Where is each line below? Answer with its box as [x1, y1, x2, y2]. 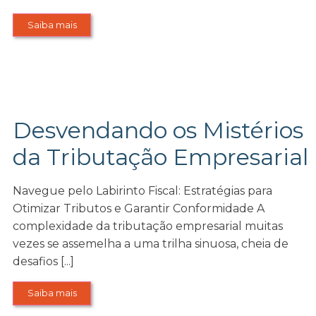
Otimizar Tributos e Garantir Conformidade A [13, 202, 265, 216]
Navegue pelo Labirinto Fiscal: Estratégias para [13, 184, 273, 198]
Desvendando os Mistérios [13, 116, 304, 145]
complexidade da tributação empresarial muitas [13, 219, 284, 233]
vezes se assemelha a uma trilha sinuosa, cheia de [13, 237, 289, 251]
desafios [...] [13, 255, 75, 269]
